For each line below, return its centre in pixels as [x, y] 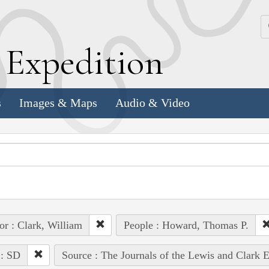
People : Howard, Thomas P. [186, 225]
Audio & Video [153, 103]
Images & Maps [58, 103]
